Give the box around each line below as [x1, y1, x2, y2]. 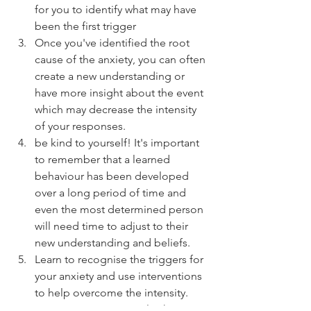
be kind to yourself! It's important [35, 136, 202, 149]
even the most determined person [35, 203, 206, 216]
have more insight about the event [35, 86, 206, 99]
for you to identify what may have [35, 3, 199, 16]
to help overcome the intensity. [35, 286, 194, 299]
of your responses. [35, 119, 131, 133]
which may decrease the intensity [35, 103, 199, 116]
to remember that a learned [35, 153, 173, 166]
